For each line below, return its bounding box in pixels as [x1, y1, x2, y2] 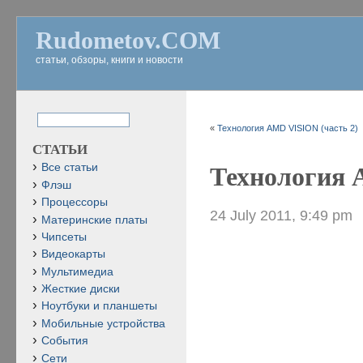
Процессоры [41, 196, 108, 209]
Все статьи [41, 161, 98, 174]
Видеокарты [41, 248, 105, 261]
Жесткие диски [41, 283, 120, 295]
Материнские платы [41, 213, 147, 226]
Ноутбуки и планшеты [41, 300, 157, 313]
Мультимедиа [41, 265, 113, 278]
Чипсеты [41, 230, 87, 243]
